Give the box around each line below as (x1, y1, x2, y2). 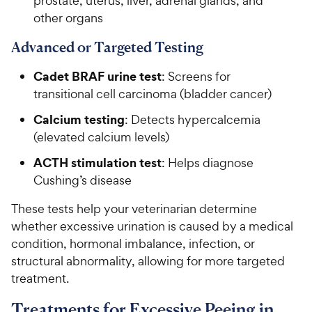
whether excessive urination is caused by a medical (11, 218, 293, 235)
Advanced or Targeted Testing (11, 38, 203, 56)
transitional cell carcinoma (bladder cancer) (33, 86, 272, 102)
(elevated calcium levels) (33, 129, 169, 146)
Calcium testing (33, 111, 125, 129)
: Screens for (162, 68, 231, 85)
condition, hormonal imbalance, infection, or (11, 235, 255, 252)
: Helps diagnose (162, 155, 253, 171)
